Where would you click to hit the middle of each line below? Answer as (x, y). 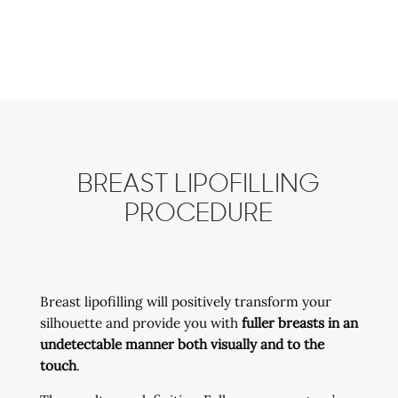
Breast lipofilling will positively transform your (185, 301)
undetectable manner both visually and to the (182, 344)
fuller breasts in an (299, 322)
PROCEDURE (199, 214)
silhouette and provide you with (140, 322)
